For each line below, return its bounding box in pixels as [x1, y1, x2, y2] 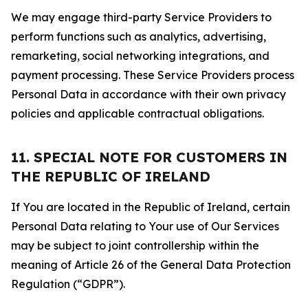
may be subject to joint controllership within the [11, 239, 259, 252]
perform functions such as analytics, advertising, [11, 30, 266, 43]
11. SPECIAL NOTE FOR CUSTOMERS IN [11, 148, 287, 166]
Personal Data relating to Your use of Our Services [11, 219, 279, 233]
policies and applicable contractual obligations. [11, 107, 264, 120]
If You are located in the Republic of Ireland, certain [11, 200, 290, 214]
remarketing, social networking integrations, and [11, 49, 269, 63]
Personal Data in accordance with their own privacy [11, 87, 286, 101]
